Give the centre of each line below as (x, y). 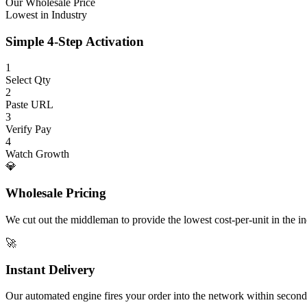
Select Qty (28, 80)
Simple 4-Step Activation (75, 41)
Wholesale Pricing (56, 193)
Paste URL (29, 105)
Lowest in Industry (46, 15)
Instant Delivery (50, 269)
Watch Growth (37, 154)
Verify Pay (28, 130)
